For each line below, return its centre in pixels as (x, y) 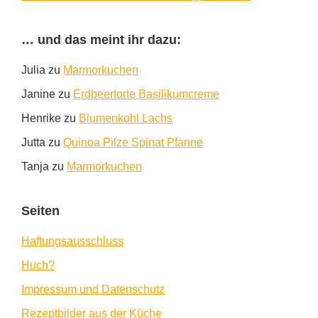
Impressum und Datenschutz (93, 290)
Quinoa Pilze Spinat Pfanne (133, 143)
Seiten (40, 211)
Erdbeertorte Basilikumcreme (146, 94)
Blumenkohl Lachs (126, 119)
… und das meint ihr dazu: (101, 40)
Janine (38, 94)
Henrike (41, 119)
